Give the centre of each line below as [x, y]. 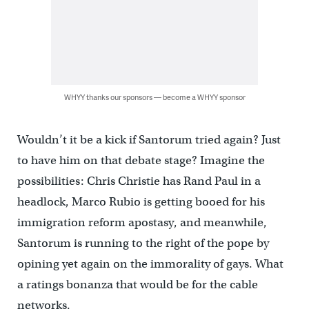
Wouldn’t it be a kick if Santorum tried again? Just [149, 139]
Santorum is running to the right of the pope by [143, 243]
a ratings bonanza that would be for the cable [137, 284]
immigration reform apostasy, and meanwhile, [142, 222]
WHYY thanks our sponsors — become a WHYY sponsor [154, 97]
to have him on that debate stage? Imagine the [141, 160]
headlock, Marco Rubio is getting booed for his [141, 201]
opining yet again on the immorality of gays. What [150, 263]
